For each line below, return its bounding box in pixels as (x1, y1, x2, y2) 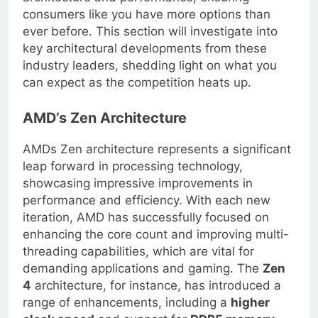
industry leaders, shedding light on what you (23, 70, 277, 84)
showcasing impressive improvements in (23, 187, 253, 202)
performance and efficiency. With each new (23, 204, 270, 219)
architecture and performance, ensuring (23, 1, 249, 16)
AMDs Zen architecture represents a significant (23, 153, 291, 168)
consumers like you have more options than (23, 18, 270, 33)
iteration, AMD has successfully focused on (23, 221, 269, 236)
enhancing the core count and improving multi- (23, 238, 289, 253)
